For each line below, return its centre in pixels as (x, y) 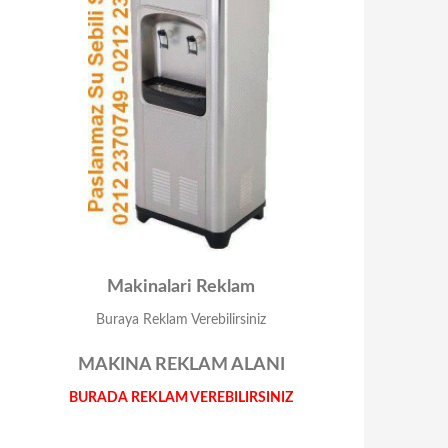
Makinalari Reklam (181, 287)
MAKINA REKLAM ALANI (181, 365)
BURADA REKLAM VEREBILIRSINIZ (181, 398)
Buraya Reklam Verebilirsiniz (181, 320)
